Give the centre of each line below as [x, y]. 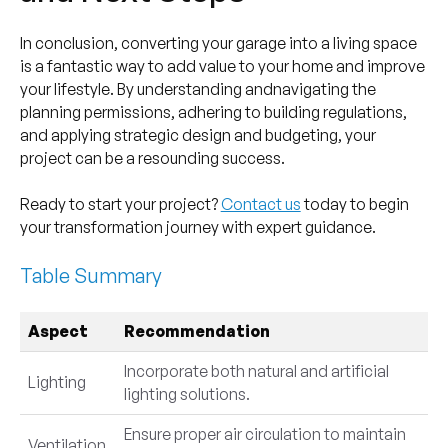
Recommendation [196, 331]
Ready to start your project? [120, 204]
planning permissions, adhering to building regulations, [213, 112]
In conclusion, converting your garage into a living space [218, 43]
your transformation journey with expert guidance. [197, 227]
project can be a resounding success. [152, 158]
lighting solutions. [186, 394]
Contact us [260, 204]
